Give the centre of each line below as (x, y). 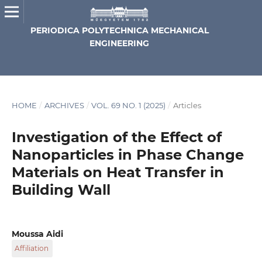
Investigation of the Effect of (116, 137)
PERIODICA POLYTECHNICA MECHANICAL (119, 30)
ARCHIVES (64, 105)
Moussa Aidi (37, 234)
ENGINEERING (119, 43)
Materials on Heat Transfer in (118, 172)
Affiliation (31, 248)
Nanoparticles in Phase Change (127, 154)
